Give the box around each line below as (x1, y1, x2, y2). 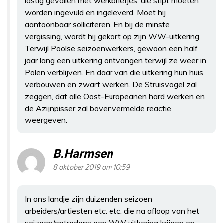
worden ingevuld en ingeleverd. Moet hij (25, 7, 166, 17)
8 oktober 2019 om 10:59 (53, 163, 130, 172)
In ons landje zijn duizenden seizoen (25, 193, 152, 204)
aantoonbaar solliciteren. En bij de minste (25, 19, 170, 29)
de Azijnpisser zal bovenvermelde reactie (25, 103, 171, 113)
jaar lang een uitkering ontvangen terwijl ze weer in (25, 55, 206, 65)
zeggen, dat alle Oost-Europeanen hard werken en (25, 91, 205, 101)
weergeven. (25, 114, 67, 125)
